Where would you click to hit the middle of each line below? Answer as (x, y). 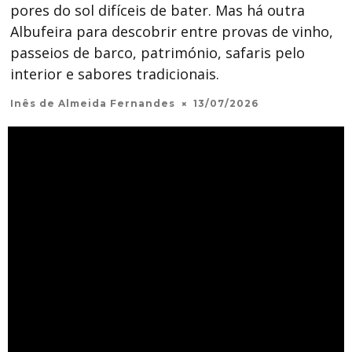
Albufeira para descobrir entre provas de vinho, (172, 31)
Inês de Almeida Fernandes (93, 103)
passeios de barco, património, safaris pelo (158, 53)
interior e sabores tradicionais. (115, 74)
